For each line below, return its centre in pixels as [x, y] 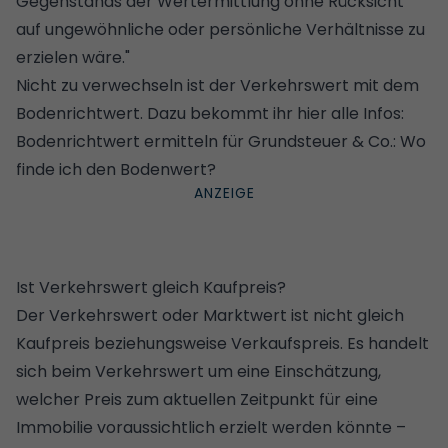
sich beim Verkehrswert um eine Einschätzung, [198, 371]
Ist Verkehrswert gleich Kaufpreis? [151, 287]
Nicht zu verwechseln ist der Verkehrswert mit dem [217, 85]
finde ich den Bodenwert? [116, 169]
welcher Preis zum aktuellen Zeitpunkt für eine [197, 399]
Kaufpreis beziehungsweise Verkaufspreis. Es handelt [222, 343]
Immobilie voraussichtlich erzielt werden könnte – [211, 427]
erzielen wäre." [73, 57]
